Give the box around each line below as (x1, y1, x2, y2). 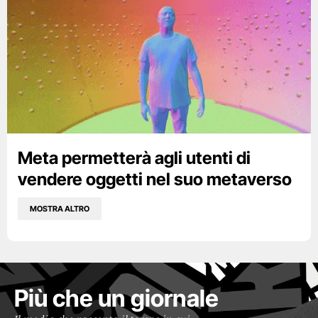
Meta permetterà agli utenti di (18, 148, 251, 169)
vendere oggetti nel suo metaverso (18, 169, 292, 190)
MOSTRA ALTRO (30, 203, 89, 214)
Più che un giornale (14, 284, 219, 313)
